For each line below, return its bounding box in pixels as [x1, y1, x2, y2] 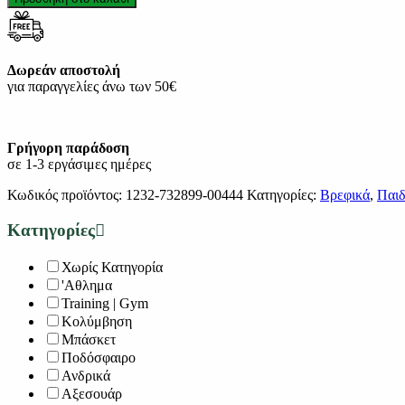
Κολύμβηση [61, 313, 132, 329]
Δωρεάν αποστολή [7, 62, 120, 79]
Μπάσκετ [61, 331, 116, 347]
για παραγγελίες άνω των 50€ [7, 79, 176, 95]
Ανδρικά [61, 367, 110, 383]
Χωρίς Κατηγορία [61, 259, 163, 275]
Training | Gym [61, 295, 148, 311]
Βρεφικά [320, 187, 370, 203]
